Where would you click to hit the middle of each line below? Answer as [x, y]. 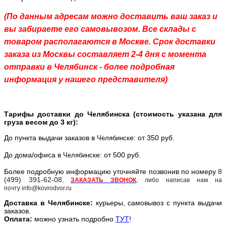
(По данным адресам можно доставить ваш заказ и [111, 16]
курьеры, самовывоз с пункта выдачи [159, 203]
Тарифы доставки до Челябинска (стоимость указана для [113, 114]
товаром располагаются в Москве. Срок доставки [110, 41]
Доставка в [26, 203]
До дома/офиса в [34, 155]
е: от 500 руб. [119, 155]
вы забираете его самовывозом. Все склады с [100, 29]
